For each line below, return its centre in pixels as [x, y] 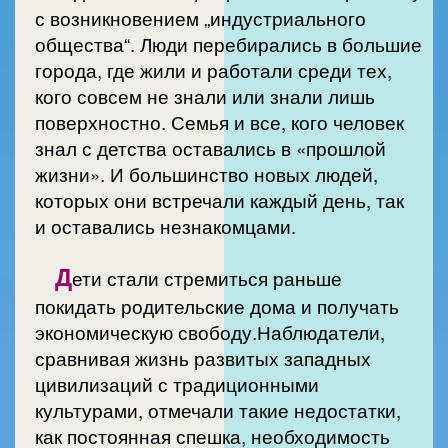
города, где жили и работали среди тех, [213, 69]
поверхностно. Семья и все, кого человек [219, 121]
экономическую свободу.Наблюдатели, [210, 332]
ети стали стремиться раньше [207, 278]
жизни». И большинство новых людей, [206, 173]
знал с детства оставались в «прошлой [210, 147]
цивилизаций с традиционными [177, 384]
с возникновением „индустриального [200, 17]
